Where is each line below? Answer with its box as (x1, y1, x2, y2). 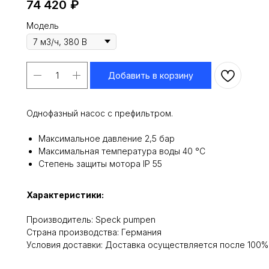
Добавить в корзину (108, 70, 193, 80)
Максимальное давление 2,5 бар (38, 133, 175, 144)
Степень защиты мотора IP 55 (38, 158, 162, 169)
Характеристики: (26, 189, 104, 200)
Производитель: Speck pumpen (26, 214, 156, 225)
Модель (26, 20, 59, 31)
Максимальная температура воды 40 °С (38, 145, 205, 156)
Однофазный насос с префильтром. (26, 107, 173, 118)
